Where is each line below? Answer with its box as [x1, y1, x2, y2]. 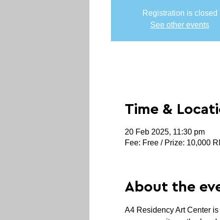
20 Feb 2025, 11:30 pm [125, 128, 205, 136]
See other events [150, 21, 209, 29]
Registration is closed [142, 9, 218, 17]
